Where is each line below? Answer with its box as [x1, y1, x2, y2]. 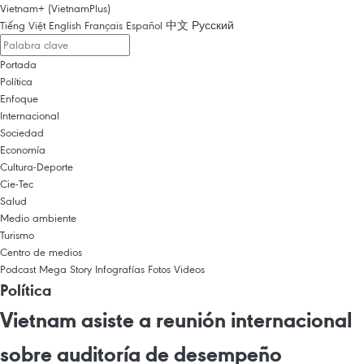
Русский [192, 18, 234, 32]
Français [84, 18, 123, 32]
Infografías [95, 262, 145, 276]
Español [126, 18, 162, 32]
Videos [174, 262, 205, 276]
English [49, 18, 81, 32]
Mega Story [39, 262, 92, 276]
